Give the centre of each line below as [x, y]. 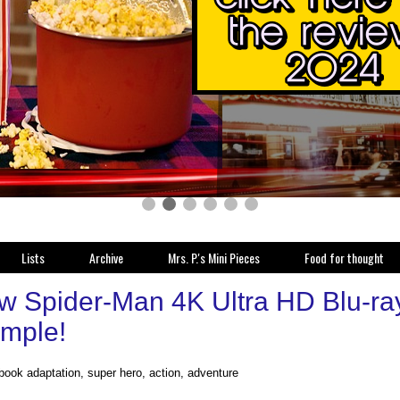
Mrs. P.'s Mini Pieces [214, 258]
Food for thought [344, 258]
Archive [106, 258]
